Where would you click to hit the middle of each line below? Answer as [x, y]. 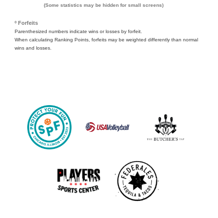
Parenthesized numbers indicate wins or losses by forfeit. [78, 31]
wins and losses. [33, 48]
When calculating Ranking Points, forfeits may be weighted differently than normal [106, 40]
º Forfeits [26, 23]
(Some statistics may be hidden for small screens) [104, 5]
